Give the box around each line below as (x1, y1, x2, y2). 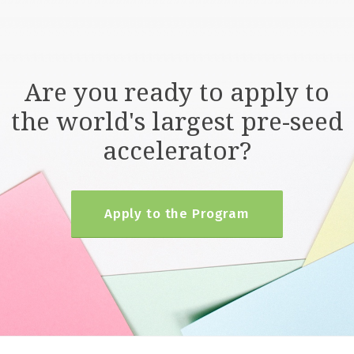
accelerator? (103, 132, 251, 167)
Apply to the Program (104, 205, 250, 222)
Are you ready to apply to (24, 73, 330, 108)
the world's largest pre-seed (11, 103, 343, 137)
